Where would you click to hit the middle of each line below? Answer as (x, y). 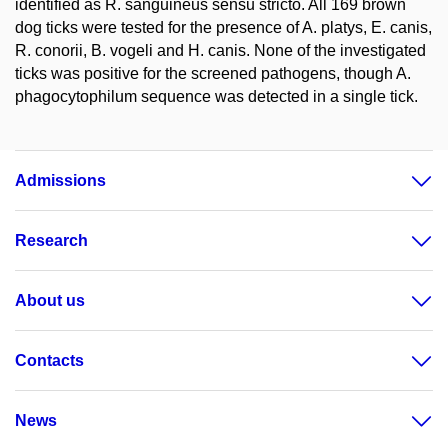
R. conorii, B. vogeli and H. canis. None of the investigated (220, 50)
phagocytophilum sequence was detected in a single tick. (216, 96)
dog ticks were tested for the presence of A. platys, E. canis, (223, 27)
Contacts (49, 360)
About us (50, 300)
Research (51, 240)
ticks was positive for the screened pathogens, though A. (213, 73)
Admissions (60, 180)
